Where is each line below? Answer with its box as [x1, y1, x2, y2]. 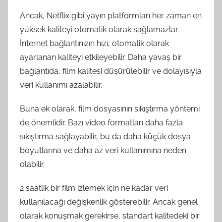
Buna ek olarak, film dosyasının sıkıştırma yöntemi [20, 104, 200, 113]
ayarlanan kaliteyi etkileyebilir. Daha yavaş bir [20, 52, 182, 62]
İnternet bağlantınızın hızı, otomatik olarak [20, 38, 169, 48]
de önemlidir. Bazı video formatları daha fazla [20, 117, 183, 127]
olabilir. [20, 159, 45, 169]
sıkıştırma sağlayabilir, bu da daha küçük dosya [20, 131, 191, 141]
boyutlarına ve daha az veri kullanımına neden [20, 145, 186, 155]
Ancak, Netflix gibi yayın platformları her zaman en [20, 10, 202, 20]
